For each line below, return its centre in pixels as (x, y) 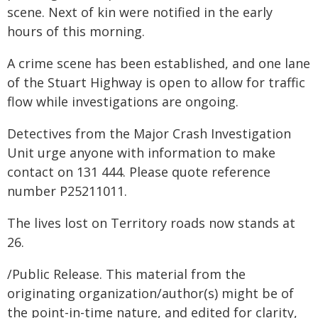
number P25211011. (67, 191)
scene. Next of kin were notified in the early (140, 12)
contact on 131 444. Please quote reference (139, 172)
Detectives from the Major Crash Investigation (149, 133)
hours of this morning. (76, 31)
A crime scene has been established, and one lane (159, 63)
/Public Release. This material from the (126, 274)
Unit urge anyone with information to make (141, 153)
